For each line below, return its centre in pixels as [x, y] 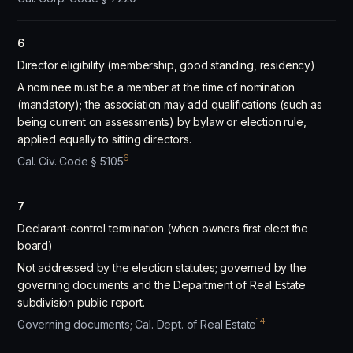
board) [35, 245]
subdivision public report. [81, 302]
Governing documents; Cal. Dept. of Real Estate [137, 324]
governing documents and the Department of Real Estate [162, 285]
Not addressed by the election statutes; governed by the [162, 268]
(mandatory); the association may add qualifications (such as [170, 104]
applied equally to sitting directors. [104, 139]
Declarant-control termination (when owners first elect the [163, 228]
